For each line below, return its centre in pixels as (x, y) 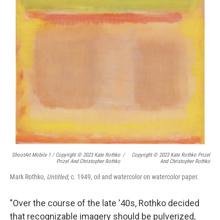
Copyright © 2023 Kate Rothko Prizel (171, 155)
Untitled (57, 177)
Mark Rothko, (28, 177)
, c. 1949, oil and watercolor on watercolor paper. (133, 177)
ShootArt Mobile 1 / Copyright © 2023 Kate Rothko (66, 155)
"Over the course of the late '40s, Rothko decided (105, 203)
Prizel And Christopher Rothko (89, 162)
